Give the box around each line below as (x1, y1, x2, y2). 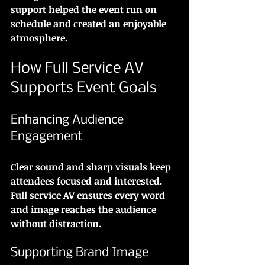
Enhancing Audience (11, 113, 127, 127)
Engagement (11, 130, 82, 144)
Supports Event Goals (11, 80, 157, 96)
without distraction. (11, 216, 101, 230)
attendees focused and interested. (11, 174, 164, 188)
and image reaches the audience (11, 202, 159, 216)
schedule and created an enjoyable (11, 17, 169, 30)
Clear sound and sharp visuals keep (11, 160, 173, 173)
